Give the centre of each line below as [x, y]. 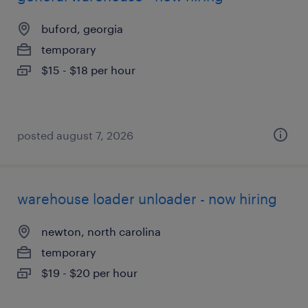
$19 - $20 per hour [89, 273]
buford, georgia [82, 29]
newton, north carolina [101, 231]
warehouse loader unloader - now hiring [147, 199]
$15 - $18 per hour [88, 70]
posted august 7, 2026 [75, 135]
